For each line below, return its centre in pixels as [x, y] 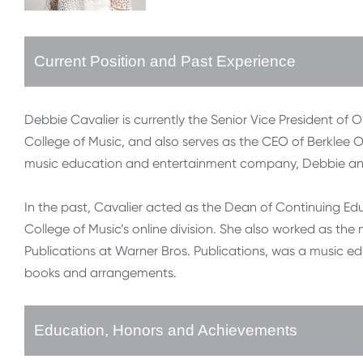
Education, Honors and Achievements [166, 331]
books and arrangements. [100, 273]
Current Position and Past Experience [165, 62]
